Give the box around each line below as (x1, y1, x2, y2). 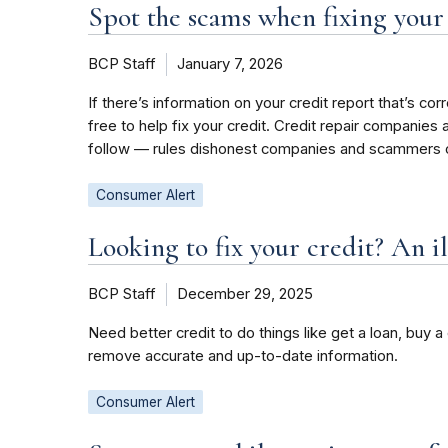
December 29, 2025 (177, 285, 313, 304)
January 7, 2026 (177, 55, 283, 74)
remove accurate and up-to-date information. (88, 347, 398, 366)
